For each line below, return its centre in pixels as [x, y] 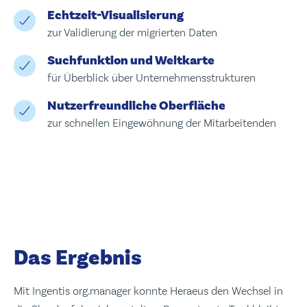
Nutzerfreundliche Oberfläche [136, 105]
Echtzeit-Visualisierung [115, 15]
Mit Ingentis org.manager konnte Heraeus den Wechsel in [148, 291]
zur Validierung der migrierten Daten [132, 32]
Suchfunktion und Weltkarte [131, 60]
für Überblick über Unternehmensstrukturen [151, 77]
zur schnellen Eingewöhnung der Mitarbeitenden [161, 123]
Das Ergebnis [78, 258]
